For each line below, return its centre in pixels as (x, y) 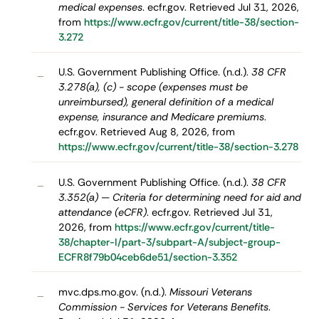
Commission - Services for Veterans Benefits (163, 307)
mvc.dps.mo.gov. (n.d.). (114, 292)
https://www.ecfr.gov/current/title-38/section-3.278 (178, 147)
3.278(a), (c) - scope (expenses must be (153, 87)
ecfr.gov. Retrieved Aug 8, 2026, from (146, 132)
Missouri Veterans (210, 292)
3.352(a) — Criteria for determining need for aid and (179, 197)
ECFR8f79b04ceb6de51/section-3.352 (147, 257)
